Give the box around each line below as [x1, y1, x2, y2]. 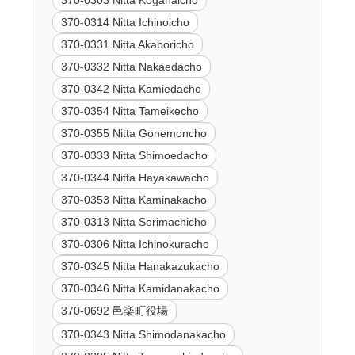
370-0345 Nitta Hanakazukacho [60, 259, 219, 273]
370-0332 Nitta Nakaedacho [60, 59, 202, 73]
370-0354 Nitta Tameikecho [60, 104, 199, 117]
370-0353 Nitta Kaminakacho [60, 193, 207, 206]
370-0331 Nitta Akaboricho [60, 37, 194, 51]
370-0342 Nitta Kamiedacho [60, 82, 201, 95]
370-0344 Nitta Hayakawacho [60, 170, 209, 184]
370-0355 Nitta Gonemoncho [60, 126, 207, 139]
